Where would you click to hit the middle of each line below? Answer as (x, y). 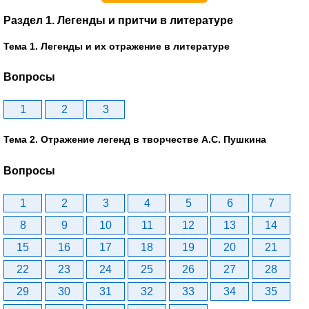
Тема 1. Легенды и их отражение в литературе (117, 46)
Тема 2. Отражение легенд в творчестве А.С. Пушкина (135, 140)
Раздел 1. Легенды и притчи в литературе (118, 20)
